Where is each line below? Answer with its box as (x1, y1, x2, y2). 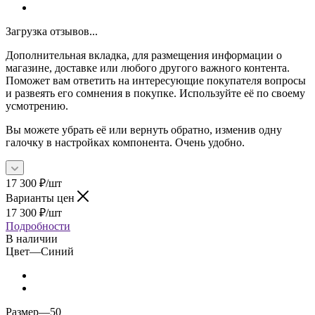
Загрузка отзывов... (6, 25, 98, 37)
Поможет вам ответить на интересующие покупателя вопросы (6, 74, 306, 86)
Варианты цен (6, 191, 77, 204)
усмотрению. (6, 99, 68, 112)
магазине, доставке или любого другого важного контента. (6, 61, 290, 74)
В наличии (6, 232, 58, 245)
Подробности (6, 219, 70, 232)
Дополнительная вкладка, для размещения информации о (6, 49, 282, 61)
